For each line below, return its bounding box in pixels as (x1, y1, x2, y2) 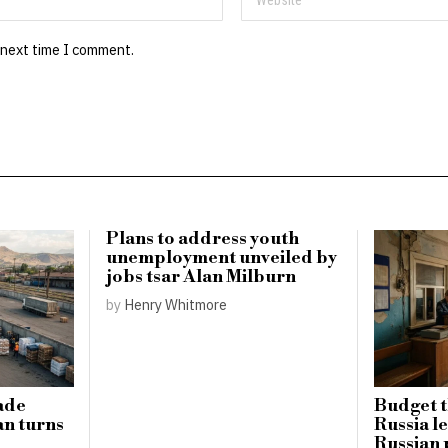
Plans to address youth (106, 227, 300, 250)
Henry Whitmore (124, 294, 228, 314)
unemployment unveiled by (106, 246, 338, 269)
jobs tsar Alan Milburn (106, 265, 297, 288)
